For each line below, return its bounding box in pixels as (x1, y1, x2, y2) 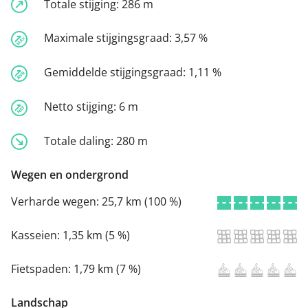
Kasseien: (11, 228, 63, 243)
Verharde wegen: (11, 194, 102, 210)
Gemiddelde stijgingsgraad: (44, 65, 188, 80)
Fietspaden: (11, 261, 74, 277)
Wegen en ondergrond (11, 167, 129, 183)
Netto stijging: (44, 98, 119, 114)
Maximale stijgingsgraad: (44, 30, 175, 46)
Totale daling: (44, 133, 116, 148)
